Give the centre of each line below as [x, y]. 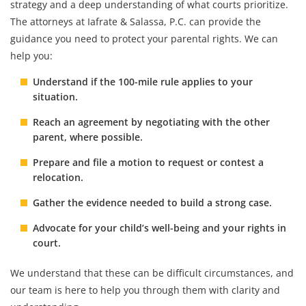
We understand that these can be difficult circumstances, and [152, 273]
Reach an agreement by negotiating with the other [151, 122]
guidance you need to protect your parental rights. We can [144, 39]
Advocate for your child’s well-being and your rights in [159, 228]
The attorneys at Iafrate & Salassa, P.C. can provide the [136, 22]
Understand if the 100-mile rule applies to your [143, 82]
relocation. [58, 177]
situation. [55, 97]
